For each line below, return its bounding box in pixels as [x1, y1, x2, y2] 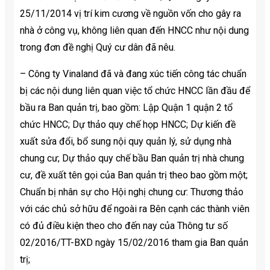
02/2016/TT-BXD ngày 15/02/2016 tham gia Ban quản [20, 236, 248, 248]
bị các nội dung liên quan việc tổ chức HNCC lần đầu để [20, 84, 250, 96]
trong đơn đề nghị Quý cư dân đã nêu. [20, 41, 175, 53]
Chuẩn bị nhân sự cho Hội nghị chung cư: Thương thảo [20, 186, 243, 198]
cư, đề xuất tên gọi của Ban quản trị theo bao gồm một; [20, 169, 248, 181]
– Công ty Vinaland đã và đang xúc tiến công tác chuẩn [20, 67, 246, 80]
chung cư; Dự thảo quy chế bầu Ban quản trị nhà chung [20, 152, 244, 164]
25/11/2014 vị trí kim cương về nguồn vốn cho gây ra [20, 7, 241, 19]
